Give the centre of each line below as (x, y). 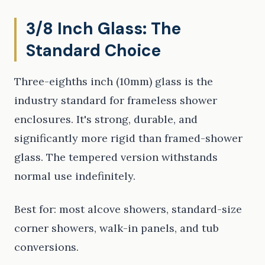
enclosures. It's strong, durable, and (106, 119)
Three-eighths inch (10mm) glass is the (114, 82)
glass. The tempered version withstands (116, 157)
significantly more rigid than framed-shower (128, 138)
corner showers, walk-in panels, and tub (117, 228)
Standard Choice (93, 51)
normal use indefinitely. (75, 176)
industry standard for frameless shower (116, 101)
